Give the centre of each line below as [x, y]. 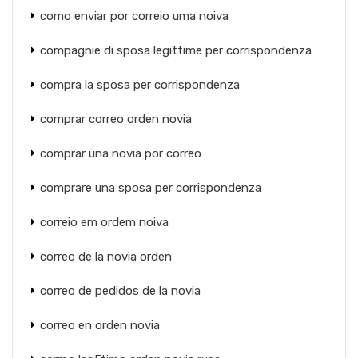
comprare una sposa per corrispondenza [151, 188]
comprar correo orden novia [116, 119]
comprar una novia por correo [121, 153]
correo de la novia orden [106, 257]
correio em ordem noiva [104, 222]
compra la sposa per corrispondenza [140, 85]
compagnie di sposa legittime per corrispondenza [176, 50]
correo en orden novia [100, 325]
